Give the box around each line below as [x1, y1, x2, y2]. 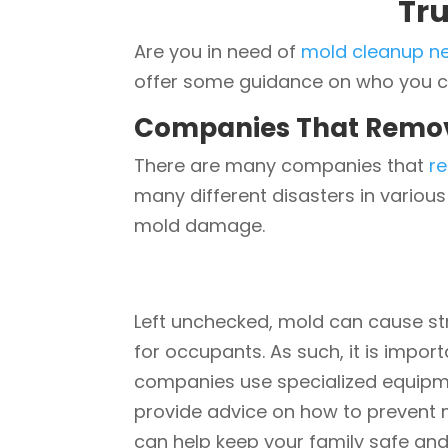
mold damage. [134, 212, 276, 238]
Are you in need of [134, 38, 302, 64]
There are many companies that [134, 152, 430, 178]
